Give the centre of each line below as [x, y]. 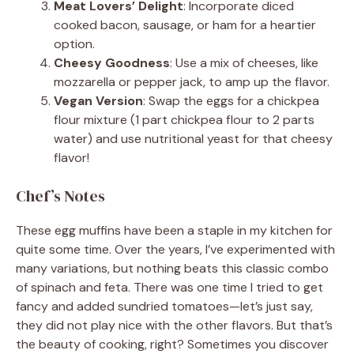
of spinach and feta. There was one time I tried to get [169, 287]
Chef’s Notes [60, 196]
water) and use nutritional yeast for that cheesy [193, 138]
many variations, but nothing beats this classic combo [172, 268]
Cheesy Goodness [112, 62]
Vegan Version [98, 100]
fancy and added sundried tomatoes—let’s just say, [164, 306]
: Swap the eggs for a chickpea [231, 100]
